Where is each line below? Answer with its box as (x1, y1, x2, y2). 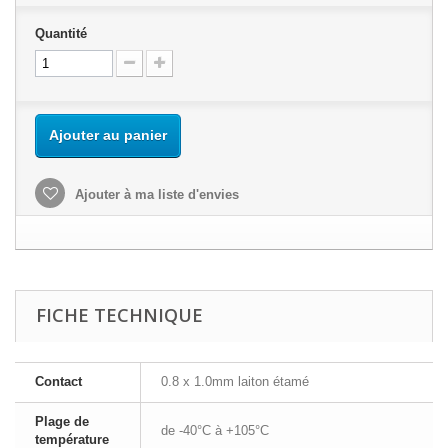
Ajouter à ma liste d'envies (71, 187, 239, 202)
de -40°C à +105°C (161, 423, 269, 438)
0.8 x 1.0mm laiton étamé (161, 374, 309, 389)
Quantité (35, 26, 87, 41)
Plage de (35, 414, 89, 429)
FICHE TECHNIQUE (36, 303, 203, 327)
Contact (35, 374, 82, 389)
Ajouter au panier (49, 127, 167, 143)
